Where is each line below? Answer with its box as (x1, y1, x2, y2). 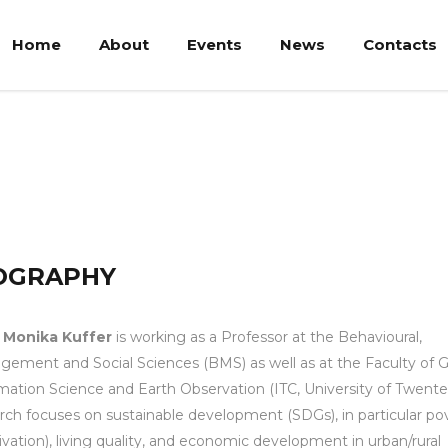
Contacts (363, 35, 437, 54)
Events (187, 35, 242, 54)
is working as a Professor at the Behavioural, (111, 328, 422, 346)
